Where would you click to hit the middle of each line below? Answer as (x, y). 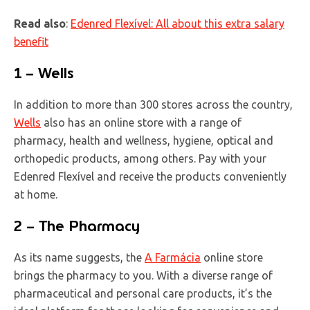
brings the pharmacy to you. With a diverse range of (143, 275)
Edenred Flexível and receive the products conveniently (150, 176)
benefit (31, 41)
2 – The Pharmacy (77, 226)
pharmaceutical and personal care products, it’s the (143, 293)
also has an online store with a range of (141, 122)
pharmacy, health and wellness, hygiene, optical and (144, 140)
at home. (36, 194)
